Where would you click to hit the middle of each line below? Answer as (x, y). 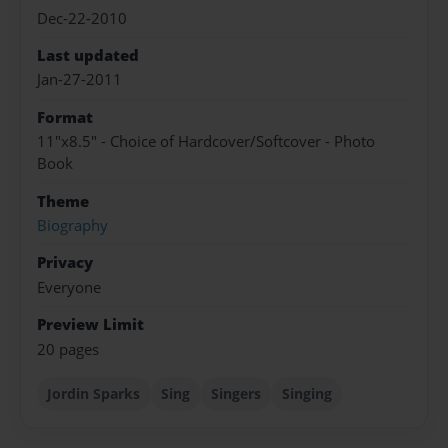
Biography (72, 225)
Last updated (88, 56)
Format (65, 117)
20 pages (68, 349)
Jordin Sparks (94, 393)
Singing (306, 393)
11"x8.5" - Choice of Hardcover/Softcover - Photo (206, 142)
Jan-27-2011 (79, 80)
